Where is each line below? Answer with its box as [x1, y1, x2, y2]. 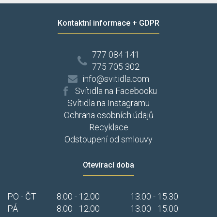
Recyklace [89, 122, 128, 132]
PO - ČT [7, 191, 36, 201]
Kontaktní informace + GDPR [58, 18, 159, 28]
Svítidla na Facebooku [75, 86, 157, 96]
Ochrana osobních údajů [63, 110, 154, 120]
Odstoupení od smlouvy [64, 134, 153, 144]
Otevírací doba [83, 160, 134, 170]
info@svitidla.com [82, 74, 149, 84]
